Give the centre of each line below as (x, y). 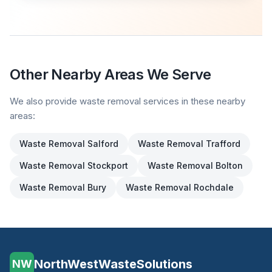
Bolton (229, 165)
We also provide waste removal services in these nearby (127, 101)
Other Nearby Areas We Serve (110, 74)
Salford (103, 144)
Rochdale (214, 187)
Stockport (108, 165)
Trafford (223, 144)
